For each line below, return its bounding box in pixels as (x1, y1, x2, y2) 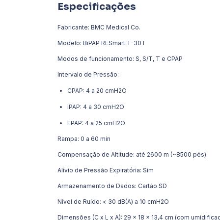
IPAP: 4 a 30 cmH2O (67, 103, 124, 110)
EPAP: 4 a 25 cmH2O (67, 119, 125, 127)
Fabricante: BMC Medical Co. (57, 23, 140, 31)
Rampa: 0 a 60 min (57, 135, 110, 142)
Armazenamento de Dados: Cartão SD (57, 182, 167, 190)
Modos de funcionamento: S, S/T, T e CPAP (57, 55, 183, 62)
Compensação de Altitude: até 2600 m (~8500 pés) (57, 150, 206, 158)
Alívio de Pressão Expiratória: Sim (57, 166, 154, 174)
